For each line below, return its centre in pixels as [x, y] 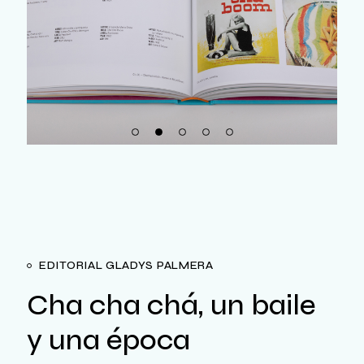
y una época [108, 341]
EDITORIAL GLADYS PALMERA [126, 266]
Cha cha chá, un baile [171, 306]
